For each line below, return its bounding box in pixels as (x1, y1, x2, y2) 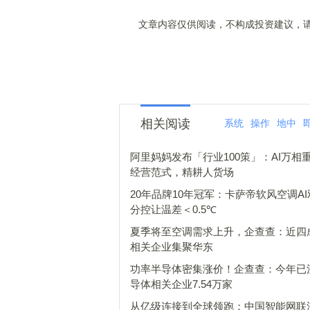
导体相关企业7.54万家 (130, 278, 232, 290)
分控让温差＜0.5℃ (130, 203, 217, 215)
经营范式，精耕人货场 (130, 166, 234, 178)
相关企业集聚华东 (130, 241, 213, 253)
